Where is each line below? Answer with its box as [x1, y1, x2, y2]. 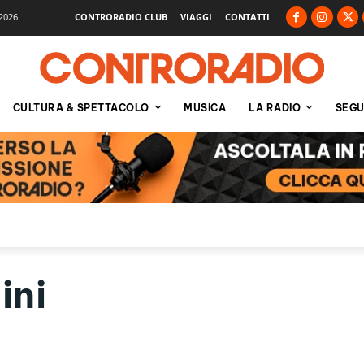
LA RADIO [249, 101, 301, 114]
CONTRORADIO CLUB [74, 10, 167, 23]
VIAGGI [180, 10, 212, 23]
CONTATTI [224, 10, 270, 23]
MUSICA [184, 101, 226, 114]
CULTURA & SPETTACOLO [12, 101, 149, 114]
